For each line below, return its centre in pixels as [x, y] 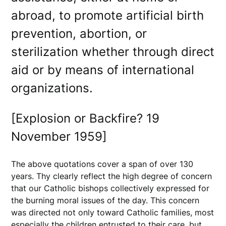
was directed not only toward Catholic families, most [113, 212]
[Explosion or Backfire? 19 [86, 118]
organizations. [54, 88]
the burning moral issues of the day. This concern [105, 200]
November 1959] [63, 136]
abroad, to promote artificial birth [108, 15]
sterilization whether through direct [113, 51]
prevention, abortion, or [79, 33]
